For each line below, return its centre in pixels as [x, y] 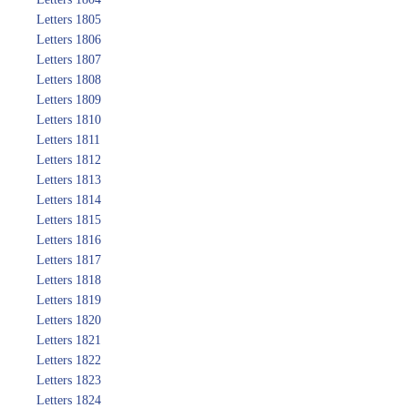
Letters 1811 [68, 140]
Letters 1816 [69, 240]
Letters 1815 [69, 220]
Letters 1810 [69, 120]
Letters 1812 [69, 160]
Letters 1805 [69, 20]
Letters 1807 [69, 60]
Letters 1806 [69, 40]
